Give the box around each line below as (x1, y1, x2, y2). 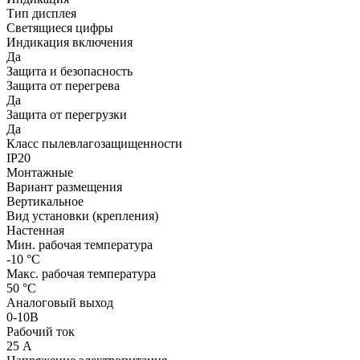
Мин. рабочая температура (6, 237, 153, 252)
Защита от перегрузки (6, 107, 127, 121)
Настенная (6, 223, 67, 237)
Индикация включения (6, 35, 133, 49)
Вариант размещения (6, 179, 122, 194)
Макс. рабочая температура (6, 266, 156, 280)
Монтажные (6, 165, 73, 179)
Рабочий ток (6, 324, 75, 338)
